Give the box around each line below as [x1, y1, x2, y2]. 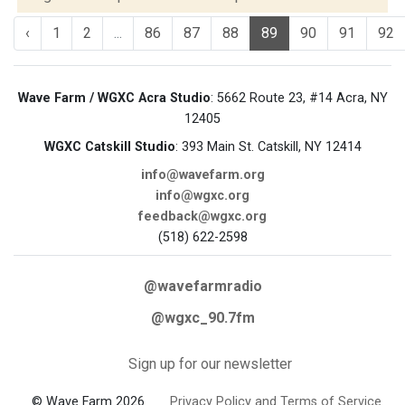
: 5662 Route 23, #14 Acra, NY [210, 90, 388, 106]
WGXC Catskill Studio [43, 139, 175, 155]
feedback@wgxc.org [138, 209, 267, 224]
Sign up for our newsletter [127, 355, 292, 372]
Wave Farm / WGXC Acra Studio [17, 90, 211, 106]
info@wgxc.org [155, 188, 250, 203]
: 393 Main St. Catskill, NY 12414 [174, 139, 362, 155]
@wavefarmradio [143, 278, 262, 295]
